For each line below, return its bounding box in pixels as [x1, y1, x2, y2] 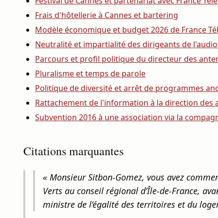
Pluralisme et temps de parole [35, 68, 145, 79]
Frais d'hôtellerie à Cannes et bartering [35, 10, 178, 20]
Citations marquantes [23, 143, 124, 159]
